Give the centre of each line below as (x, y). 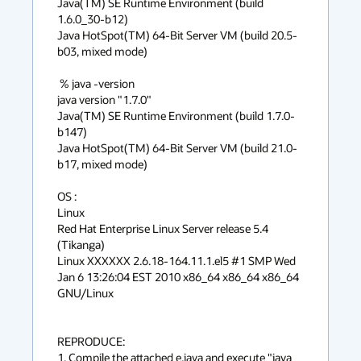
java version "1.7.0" (104, 100)
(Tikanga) (81, 245)
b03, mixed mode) (102, 51)
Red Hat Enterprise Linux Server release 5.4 (163, 228)
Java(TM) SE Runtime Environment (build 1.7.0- (176, 116)
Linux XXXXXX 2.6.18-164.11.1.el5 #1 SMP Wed (176, 261)
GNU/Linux (85, 293)
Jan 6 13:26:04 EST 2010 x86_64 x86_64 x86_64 (178, 277)
